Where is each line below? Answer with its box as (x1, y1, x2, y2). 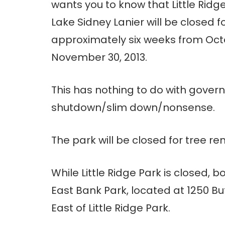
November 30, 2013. (51, 50, 147, 65)
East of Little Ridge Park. (51, 201, 170, 215)
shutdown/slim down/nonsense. (51, 100, 215, 115)
